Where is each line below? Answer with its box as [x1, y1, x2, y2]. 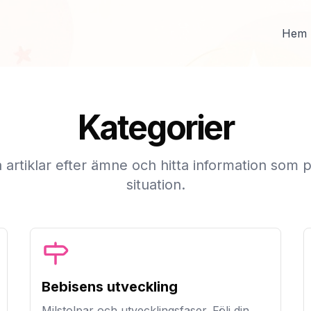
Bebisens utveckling [41, 278, 178, 295]
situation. [126, 176, 185, 193]
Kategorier [77, 107, 234, 148]
